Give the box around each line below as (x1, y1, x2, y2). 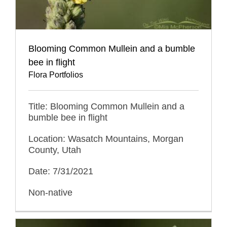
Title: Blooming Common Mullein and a (28, 101, 184, 111)
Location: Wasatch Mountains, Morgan (28, 133, 183, 144)
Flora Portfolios (28, 70, 83, 79)
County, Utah (28, 144, 81, 155)
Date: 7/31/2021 (28, 166, 93, 176)
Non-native (28, 187, 72, 198)
